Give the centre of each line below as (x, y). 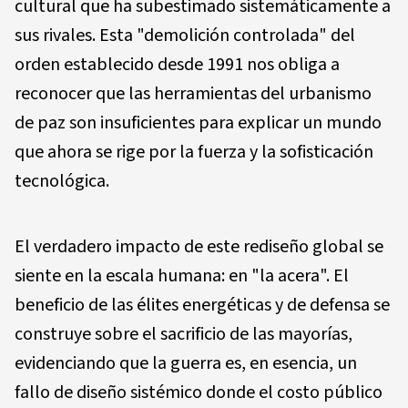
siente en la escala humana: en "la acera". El (182, 275)
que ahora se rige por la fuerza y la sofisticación (194, 152)
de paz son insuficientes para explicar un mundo (198, 122)
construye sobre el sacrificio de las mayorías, (184, 334)
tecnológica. (62, 181)
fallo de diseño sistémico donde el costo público (199, 392)
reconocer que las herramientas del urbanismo (193, 93)
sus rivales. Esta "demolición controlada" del (185, 35)
